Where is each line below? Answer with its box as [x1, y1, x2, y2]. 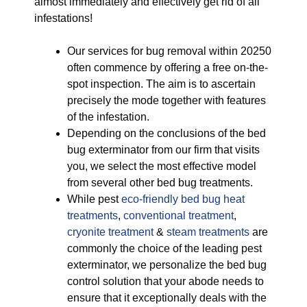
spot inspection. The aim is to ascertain [67, 78, 256, 90]
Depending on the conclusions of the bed [67, 127, 266, 139]
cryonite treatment [67, 226, 153, 238]
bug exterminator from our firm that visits [67, 144, 260, 156]
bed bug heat [181, 193, 245, 205]
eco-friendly [121, 193, 178, 205]
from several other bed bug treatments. [67, 177, 253, 188]
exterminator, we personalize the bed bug [67, 259, 267, 271]
